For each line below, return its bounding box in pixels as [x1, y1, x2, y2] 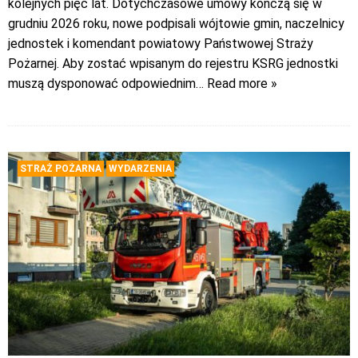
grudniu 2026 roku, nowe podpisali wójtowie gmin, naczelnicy [8, 16, 344, 32]
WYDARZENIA [109, 163, 172, 175]
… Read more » [196, 76, 277, 92]
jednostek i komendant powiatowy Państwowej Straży [8, 36, 313, 52]
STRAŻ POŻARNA [20, 163, 101, 175]
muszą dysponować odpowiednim [8, 76, 196, 92]
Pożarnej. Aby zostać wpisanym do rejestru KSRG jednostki [8, 56, 338, 72]
